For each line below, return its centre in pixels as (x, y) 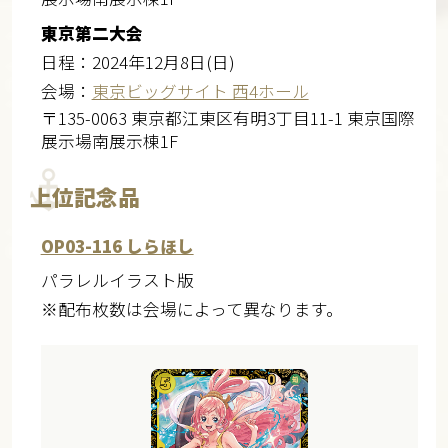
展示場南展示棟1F (109, 140)
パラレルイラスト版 (117, 280)
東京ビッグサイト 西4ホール (200, 90)
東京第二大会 (91, 32)
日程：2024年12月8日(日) (137, 61)
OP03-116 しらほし (117, 245)
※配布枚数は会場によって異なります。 (191, 309)
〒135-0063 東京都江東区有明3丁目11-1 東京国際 (227, 117)
